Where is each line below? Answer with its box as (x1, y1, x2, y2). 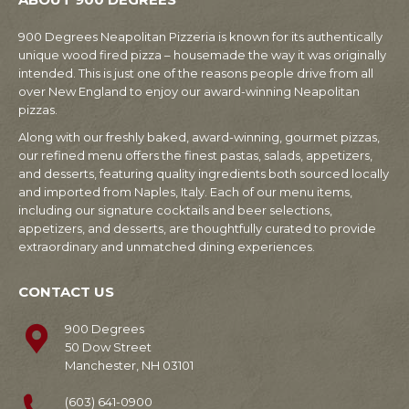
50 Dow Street (64, 340, 152, 354)
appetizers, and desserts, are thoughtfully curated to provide (18, 221, 376, 236)
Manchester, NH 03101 (64, 358, 194, 372)
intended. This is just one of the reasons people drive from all (18, 66, 373, 80)
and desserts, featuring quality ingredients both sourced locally (18, 166, 389, 181)
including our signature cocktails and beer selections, (18, 203, 332, 217)
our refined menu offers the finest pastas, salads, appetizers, (18, 148, 372, 163)
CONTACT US (18, 283, 114, 300)
